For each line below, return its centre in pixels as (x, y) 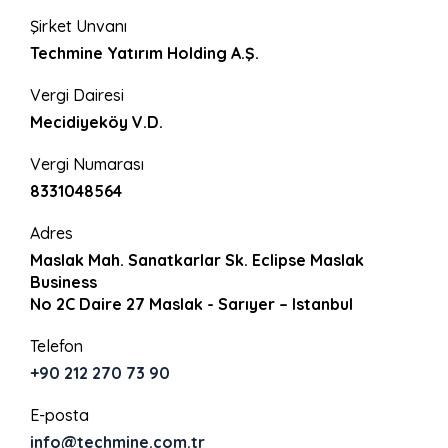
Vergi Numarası (87, 163)
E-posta (59, 414)
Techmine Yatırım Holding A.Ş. (144, 52)
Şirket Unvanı (78, 25)
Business (63, 281)
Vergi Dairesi (77, 94)
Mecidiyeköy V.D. (96, 121)
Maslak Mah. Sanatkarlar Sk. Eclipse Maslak (197, 259)
